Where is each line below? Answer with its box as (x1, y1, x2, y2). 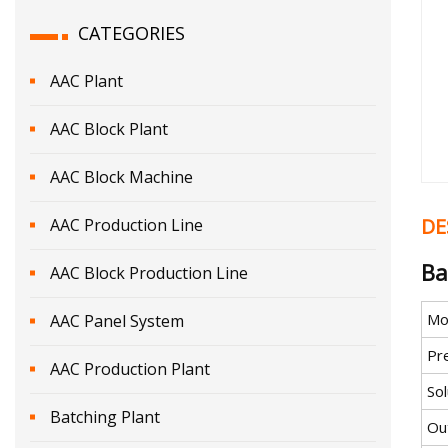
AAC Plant (50, 69, 123, 92)
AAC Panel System (50, 309, 184, 332)
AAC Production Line (50, 213, 203, 236)
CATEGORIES (78, 20, 185, 45)
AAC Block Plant (50, 117, 168, 140)
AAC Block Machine (50, 165, 193, 188)
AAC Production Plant (50, 357, 210, 380)
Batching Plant (50, 405, 160, 428)
